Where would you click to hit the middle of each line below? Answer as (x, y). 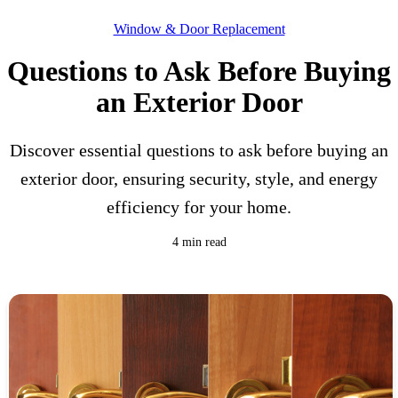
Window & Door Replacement (199, 28)
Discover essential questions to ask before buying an (199, 151)
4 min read (199, 243)
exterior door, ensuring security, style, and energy (199, 179)
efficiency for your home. (199, 207)
